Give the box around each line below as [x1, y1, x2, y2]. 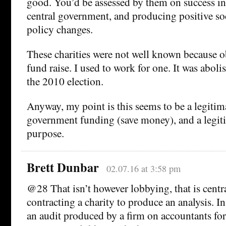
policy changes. [27, 22, 93, 37]
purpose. [27, 126, 64, 140]
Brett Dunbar [27, 158, 99, 176]
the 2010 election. [27, 74, 103, 89]
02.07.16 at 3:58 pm [106, 162, 181, 175]
